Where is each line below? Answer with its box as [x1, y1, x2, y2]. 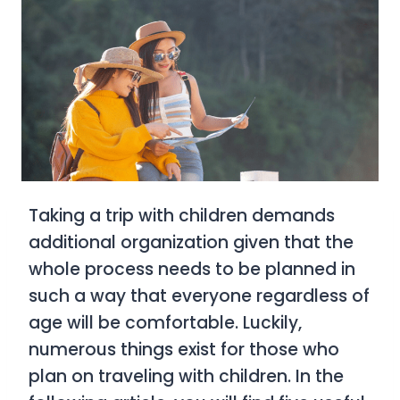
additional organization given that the [29, 230, 354, 255]
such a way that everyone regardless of [29, 284, 370, 309]
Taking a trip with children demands [29, 204, 335, 229]
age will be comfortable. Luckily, [29, 311, 302, 336]
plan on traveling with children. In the [29, 364, 344, 389]
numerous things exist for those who [29, 337, 339, 362]
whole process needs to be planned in [29, 257, 355, 282]
